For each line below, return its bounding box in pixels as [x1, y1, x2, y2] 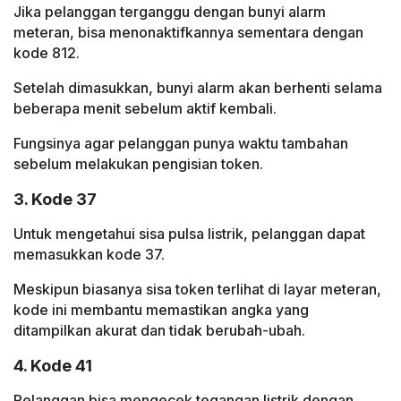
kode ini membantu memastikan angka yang [13, 301, 309, 320]
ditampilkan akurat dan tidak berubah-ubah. [13, 321, 305, 340]
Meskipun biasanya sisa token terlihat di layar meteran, [13, 280, 381, 299]
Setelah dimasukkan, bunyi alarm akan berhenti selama [13, 79, 382, 98]
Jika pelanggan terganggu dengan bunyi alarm [13, 3, 326, 21]
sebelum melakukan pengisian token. [13, 155, 263, 174]
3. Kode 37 [13, 190, 97, 209]
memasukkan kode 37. [13, 245, 165, 264]
